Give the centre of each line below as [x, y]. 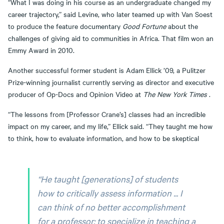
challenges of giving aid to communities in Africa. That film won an [111, 38]
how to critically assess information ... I [110, 192]
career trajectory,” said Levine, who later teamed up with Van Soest [110, 14]
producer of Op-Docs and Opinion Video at [75, 94]
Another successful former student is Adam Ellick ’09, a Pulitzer [107, 70]
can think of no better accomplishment [111, 206]
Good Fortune [144, 26]
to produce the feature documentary [65, 26]
